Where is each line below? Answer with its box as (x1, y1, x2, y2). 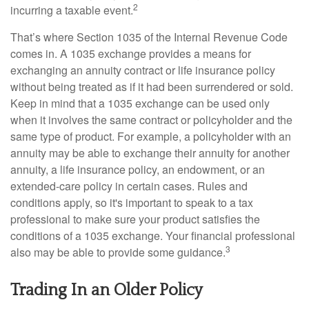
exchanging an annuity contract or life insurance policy (10, 62, 275, 78)
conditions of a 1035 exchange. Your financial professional (10, 228, 295, 243)
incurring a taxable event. (10, 2, 133, 18)
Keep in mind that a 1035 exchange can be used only (10, 95, 270, 111)
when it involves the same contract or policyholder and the (10, 112, 292, 128)
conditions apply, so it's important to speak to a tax (10, 195, 253, 210)
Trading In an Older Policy (10, 281, 203, 299)
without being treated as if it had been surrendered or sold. (10, 79, 293, 94)
